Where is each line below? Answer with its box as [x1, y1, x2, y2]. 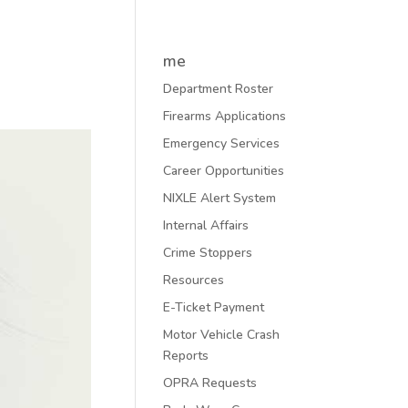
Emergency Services [163, 135, 280, 152]
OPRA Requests [163, 374, 258, 392]
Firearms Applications [163, 107, 287, 125]
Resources [163, 271, 225, 289]
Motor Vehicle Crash [163, 326, 280, 343]
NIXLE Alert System [163, 189, 277, 207]
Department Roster [163, 80, 274, 97]
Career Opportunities [163, 162, 285, 179]
